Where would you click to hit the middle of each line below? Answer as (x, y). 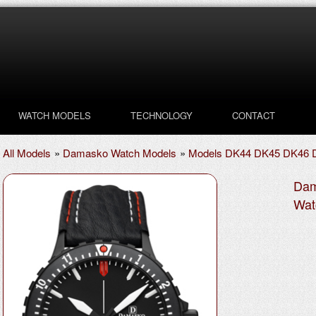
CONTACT (254, 115)
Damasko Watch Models (120, 153)
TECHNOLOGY (162, 115)
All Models (27, 153)
